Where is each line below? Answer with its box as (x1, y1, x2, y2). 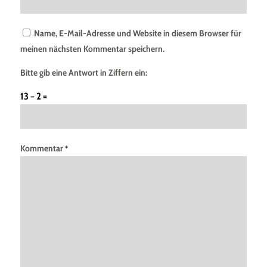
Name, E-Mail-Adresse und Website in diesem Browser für (33, 28, 241, 39)
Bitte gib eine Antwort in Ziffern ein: (20, 67, 147, 78)
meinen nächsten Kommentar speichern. (20, 44, 164, 55)
